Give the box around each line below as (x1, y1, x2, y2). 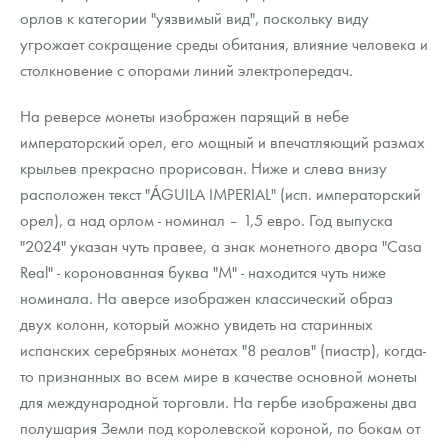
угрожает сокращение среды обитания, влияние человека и (20, 33, 428, 55)
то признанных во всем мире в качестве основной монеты (20, 365, 417, 387)
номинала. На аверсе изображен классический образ (20, 287, 393, 309)
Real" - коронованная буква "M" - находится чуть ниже (20, 261, 386, 283)
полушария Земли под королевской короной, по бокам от (20, 417, 420, 439)
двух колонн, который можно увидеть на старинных (20, 313, 373, 335)
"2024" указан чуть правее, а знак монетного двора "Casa (20, 235, 422, 257)
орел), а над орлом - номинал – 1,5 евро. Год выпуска (20, 209, 393, 231)
